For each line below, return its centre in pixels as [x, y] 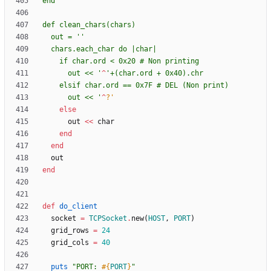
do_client [78, 207]
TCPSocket [108, 219]
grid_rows [70, 231]
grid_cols [70, 243]
